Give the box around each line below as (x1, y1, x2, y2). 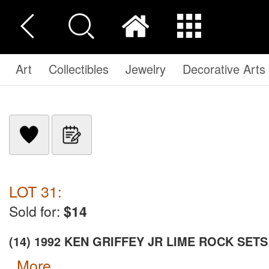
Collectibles (49, 60, 109, 77)
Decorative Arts (183, 60, 265, 77)
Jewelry (125, 60, 166, 77)
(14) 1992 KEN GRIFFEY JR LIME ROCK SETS (9, 232, 268, 250)
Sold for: (9, 201, 64, 221)
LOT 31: (9, 180, 62, 202)
